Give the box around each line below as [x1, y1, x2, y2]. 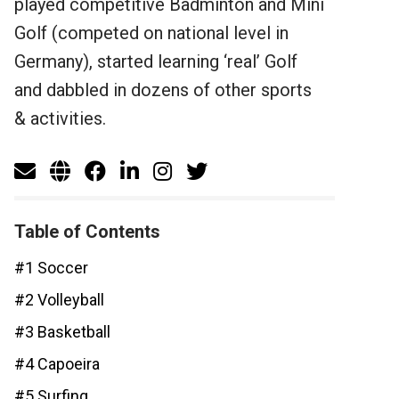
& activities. [14, 108, 106, 129]
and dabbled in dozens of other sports [14, 79, 312, 101]
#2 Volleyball [14, 290, 104, 309]
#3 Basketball [14, 322, 110, 341]
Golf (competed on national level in [14, 22, 289, 44]
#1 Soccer [14, 258, 88, 277]
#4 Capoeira [14, 354, 100, 373]
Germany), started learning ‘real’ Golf [14, 51, 297, 72]
